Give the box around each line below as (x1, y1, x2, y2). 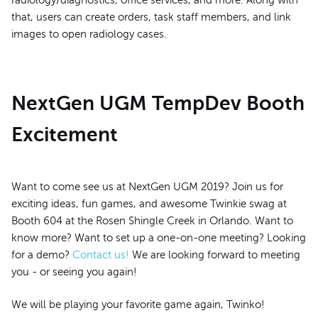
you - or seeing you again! (11, 265, 137, 278)
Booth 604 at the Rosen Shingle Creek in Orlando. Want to (11, 214, 293, 226)
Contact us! (72, 248, 129, 261)
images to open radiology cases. (11, 28, 167, 40)
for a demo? (11, 248, 72, 261)
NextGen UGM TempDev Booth (11, 92, 305, 115)
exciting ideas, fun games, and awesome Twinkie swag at (11, 197, 287, 209)
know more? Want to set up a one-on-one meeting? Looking (11, 231, 306, 243)
